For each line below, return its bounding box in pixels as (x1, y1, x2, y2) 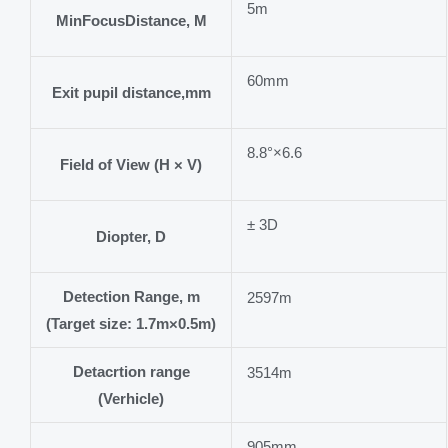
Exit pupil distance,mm (51, 84, 211, 101)
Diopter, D (96, 228, 166, 245)
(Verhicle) (98, 390, 164, 407)
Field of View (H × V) (60, 156, 202, 173)
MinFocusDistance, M (55, 12, 207, 29)
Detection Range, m (62, 288, 200, 305)
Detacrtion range (72, 363, 190, 380)
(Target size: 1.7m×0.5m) (46, 315, 216, 332)
